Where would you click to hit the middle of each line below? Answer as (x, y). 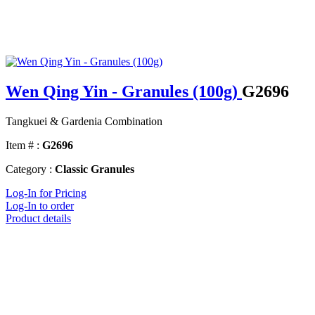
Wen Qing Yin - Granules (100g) (124, 92)
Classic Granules (95, 169)
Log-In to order (40, 206)
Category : (29, 169)
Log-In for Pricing (46, 193)
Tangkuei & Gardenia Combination (84, 122)
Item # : (22, 146)
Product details (38, 219)
